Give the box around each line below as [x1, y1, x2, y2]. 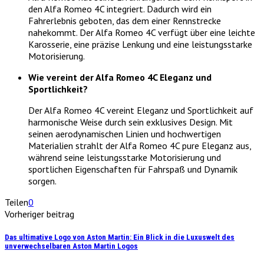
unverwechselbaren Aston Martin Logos [5, 242, 138, 251]
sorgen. [28, 174, 57, 187]
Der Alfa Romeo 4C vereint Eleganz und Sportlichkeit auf [28, 104, 253, 116]
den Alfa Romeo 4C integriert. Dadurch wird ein [28, 2, 212, 15]
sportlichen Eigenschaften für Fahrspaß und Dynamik [28, 163, 237, 175]
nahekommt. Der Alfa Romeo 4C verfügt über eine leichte [28, 26, 255, 38]
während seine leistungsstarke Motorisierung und [28, 151, 221, 163]
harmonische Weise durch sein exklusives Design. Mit [28, 115, 233, 128]
